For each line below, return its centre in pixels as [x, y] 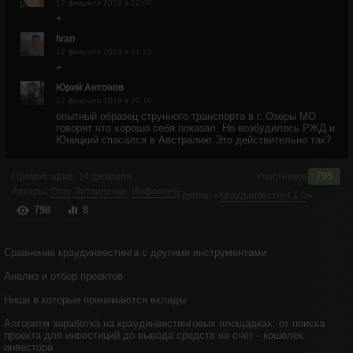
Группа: [194, 195]
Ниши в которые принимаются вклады [95, 300]
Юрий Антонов [90, 87]
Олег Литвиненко [89, 191]
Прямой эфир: [44, 176]
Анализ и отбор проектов [63, 276]
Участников [282, 176]
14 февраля [105, 176]
